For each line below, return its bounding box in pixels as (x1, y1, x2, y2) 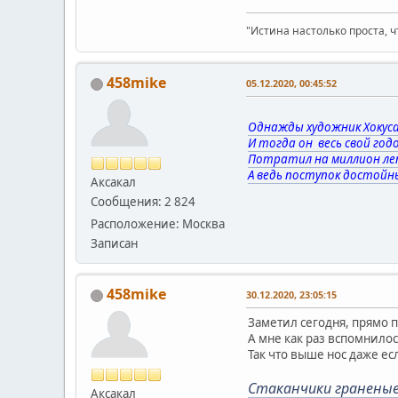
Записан (91, 235, 138, 251)
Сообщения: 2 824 (91, 193, 195, 210)
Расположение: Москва (91, 215, 225, 232)
